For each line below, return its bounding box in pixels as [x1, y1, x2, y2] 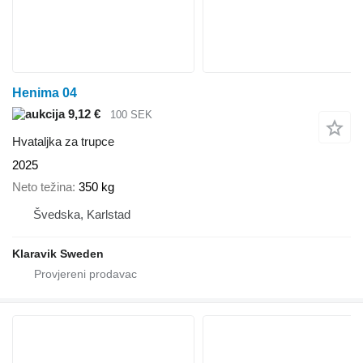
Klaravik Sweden [12, 246, 104, 260]
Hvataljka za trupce [12, 135, 114, 149]
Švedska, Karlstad [33, 207, 130, 221]
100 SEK [110, 108, 152, 121]
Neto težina [12, 179, 72, 194]
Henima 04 [12, 85, 77, 100]
